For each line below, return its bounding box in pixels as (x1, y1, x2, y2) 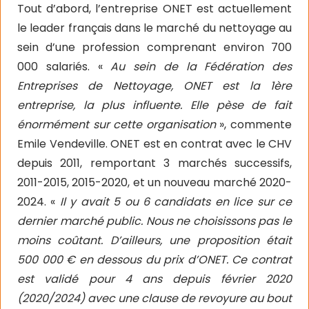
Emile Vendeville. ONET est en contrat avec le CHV (17, 136, 292, 152)
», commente (215, 117, 292, 132)
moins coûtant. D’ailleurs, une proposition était (17, 232, 292, 248)
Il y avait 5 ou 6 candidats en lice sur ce (59, 194, 292, 210)
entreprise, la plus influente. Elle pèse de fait (17, 97, 292, 113)
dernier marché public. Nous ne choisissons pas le (17, 213, 292, 229)
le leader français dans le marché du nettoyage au (17, 20, 292, 36)
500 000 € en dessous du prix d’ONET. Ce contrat (17, 252, 292, 268)
